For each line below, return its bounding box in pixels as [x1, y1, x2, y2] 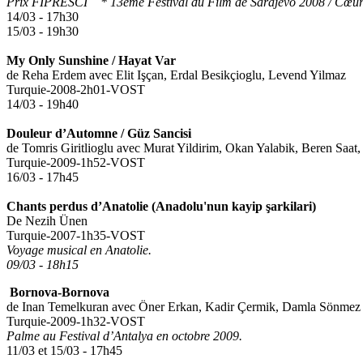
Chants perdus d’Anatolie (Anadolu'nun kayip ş [6, 199, 271, 214]
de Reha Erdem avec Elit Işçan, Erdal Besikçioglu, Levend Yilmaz [6, 68, 346, 83]
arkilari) [271, 199, 316, 214]
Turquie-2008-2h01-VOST [6, 83, 145, 97]
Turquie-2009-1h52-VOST [6, 156, 145, 170]
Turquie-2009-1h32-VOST [6, 314, 145, 329]
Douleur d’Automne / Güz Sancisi [6, 126, 191, 141]
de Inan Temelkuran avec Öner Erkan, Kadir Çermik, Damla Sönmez [6, 300, 361, 314]
